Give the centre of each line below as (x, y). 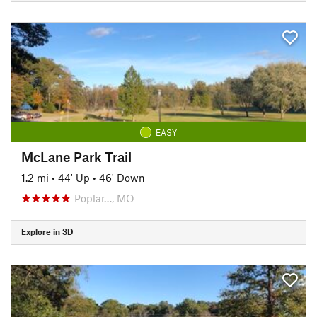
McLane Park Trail (76, 156)
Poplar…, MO (104, 198)
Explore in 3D (47, 231)
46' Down (122, 177)
